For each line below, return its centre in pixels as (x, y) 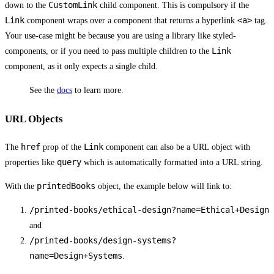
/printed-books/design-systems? (103, 241)
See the (43, 90)
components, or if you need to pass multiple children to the (108, 51)
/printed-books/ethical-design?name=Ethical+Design (149, 210)
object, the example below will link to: (164, 187)
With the (21, 187)
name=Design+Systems (76, 256)
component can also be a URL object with (177, 147)
